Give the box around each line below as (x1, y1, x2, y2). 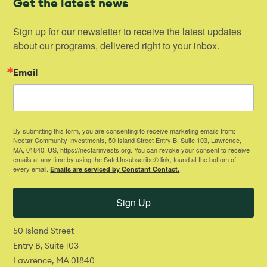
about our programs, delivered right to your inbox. (13, 38, 220, 52)
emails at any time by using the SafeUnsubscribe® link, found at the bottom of (13, 154, 237, 164)
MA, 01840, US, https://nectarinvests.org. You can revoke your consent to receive (13, 144, 250, 154)
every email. (13, 163, 51, 173)
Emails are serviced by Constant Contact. (50, 164, 180, 173)
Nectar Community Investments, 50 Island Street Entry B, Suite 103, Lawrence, (13, 135, 242, 145)
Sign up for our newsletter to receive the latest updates (13, 24, 242, 38)
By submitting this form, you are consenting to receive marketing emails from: (13, 125, 236, 135)
